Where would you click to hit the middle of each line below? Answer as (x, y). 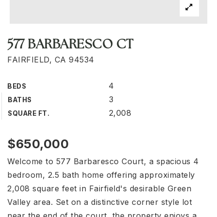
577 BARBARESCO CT (70, 45)
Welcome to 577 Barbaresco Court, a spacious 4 (103, 161)
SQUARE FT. (29, 113)
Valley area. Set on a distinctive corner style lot (100, 202)
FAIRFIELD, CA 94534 (51, 60)
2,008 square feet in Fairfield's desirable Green (99, 188)
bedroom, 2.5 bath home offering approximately (101, 175)
